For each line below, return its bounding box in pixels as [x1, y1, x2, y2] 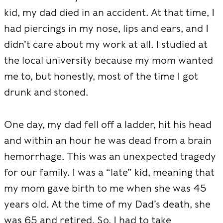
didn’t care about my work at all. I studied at [4, 38, 208, 50]
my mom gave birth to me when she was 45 [4, 182, 207, 194]
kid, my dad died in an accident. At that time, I [4, 6, 215, 18]
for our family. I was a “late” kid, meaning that [4, 166, 215, 178]
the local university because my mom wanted [4, 54, 213, 66]
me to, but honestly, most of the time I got [4, 70, 198, 82]
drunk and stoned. [4, 86, 88, 98]
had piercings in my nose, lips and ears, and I [4, 22, 209, 34]
